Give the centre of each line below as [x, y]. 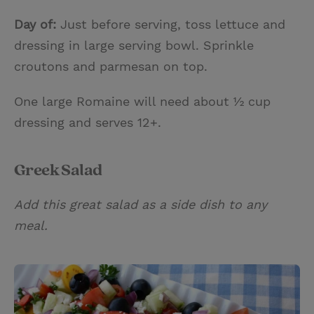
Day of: [35, 24]
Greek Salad [58, 170]
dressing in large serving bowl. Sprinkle [134, 45]
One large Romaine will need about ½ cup [142, 101]
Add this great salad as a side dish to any [141, 204]
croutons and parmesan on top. [111, 66]
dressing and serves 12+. [88, 122]
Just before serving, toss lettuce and [171, 24]
